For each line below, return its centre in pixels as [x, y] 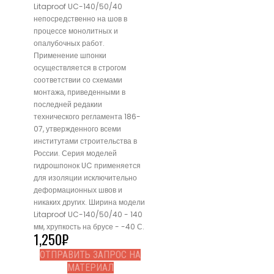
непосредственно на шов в [80, 18]
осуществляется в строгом [80, 67]
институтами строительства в [85, 141]
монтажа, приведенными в [80, 92]
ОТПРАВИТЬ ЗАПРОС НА [90, 254]
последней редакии [68, 104]
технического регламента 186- [87, 116]
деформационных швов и [78, 190]
